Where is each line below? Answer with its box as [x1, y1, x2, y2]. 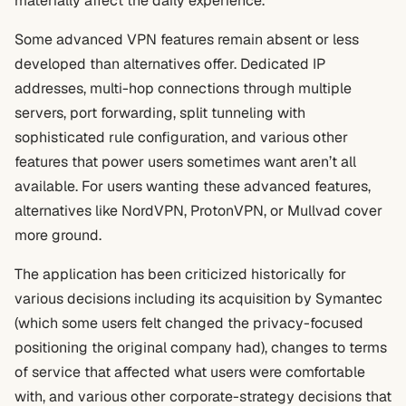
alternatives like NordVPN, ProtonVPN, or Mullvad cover [14, 201, 382, 220]
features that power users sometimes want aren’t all [14, 152, 356, 171]
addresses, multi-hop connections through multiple [14, 79, 352, 98]
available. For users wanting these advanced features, [14, 177, 371, 196]
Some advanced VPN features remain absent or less [14, 30, 359, 49]
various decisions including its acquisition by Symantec [14, 289, 382, 308]
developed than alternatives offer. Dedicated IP [14, 54, 325, 73]
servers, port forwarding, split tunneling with [14, 103, 305, 122]
